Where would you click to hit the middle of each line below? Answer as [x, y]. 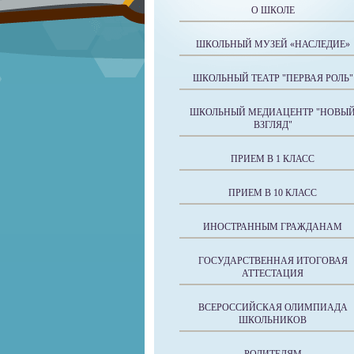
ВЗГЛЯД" [273, 125]
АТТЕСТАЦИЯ [273, 273]
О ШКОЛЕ [273, 10]
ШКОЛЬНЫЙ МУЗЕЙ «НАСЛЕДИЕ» [273, 44]
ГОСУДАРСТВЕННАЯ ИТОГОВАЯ [273, 261]
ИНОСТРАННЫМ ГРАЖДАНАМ [273, 227]
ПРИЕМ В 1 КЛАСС [273, 159]
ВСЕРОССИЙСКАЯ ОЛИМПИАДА [273, 307]
